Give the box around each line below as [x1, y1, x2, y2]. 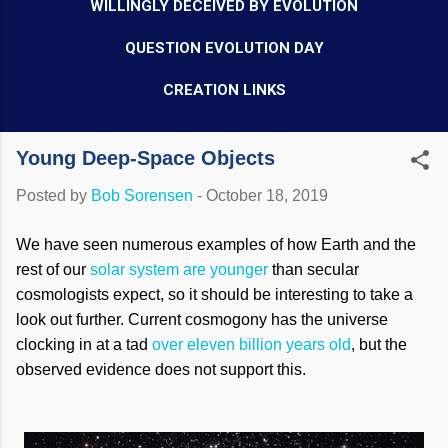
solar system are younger [90, 261, 268, 278]
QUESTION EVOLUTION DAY [124, 39, 324, 57]
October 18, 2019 [206, 187, 328, 204]
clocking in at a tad [16, 336, 152, 353]
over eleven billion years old [152, 336, 351, 353]
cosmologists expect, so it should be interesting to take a [16, 286, 413, 303]
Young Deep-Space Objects [16, 147, 275, 169]
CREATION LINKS [162, 81, 286, 99]
